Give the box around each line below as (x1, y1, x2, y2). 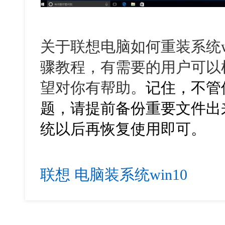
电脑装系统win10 (74, 166, 188, 183)
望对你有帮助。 (40, 79, 146, 96)
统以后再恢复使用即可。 (40, 121, 206, 138)
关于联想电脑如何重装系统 (40, 38, 221, 55)
